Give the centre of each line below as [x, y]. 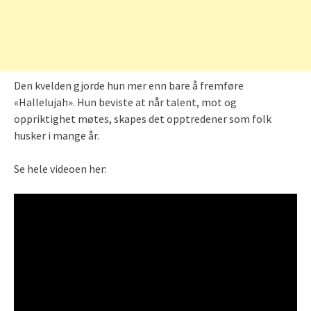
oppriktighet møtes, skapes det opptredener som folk [143, 118]
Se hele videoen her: [60, 168]
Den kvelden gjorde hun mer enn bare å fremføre [129, 85]
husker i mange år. [57, 135]
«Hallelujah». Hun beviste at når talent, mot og [125, 102]
